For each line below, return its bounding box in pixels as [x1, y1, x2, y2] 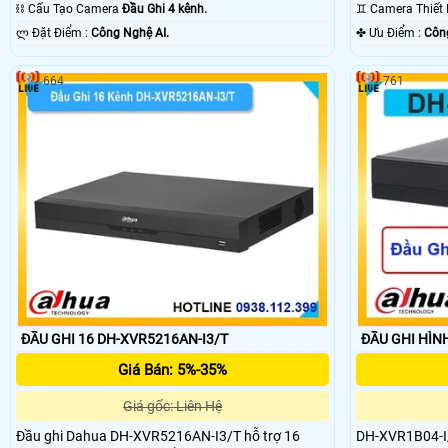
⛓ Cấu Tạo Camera [28, 2, 122, 17]
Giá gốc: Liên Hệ [123, 397, 223, 414]
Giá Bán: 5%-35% [118, 360, 228, 379]
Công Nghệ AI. [91, 26, 169, 41]
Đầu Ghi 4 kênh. [122, 2, 207, 17]
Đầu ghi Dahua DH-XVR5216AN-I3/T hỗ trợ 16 [16, 427, 300, 444]
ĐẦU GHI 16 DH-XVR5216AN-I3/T [21, 330, 228, 347]
